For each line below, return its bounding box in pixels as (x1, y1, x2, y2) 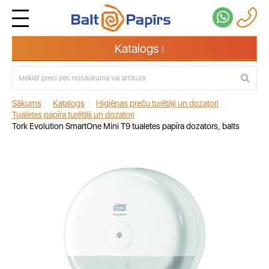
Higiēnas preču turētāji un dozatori (96, 98, 219, 108)
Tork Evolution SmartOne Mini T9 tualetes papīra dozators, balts (12, 121, 240, 131)
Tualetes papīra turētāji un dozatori (12, 110, 134, 119)
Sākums (12, 98, 41, 108)
